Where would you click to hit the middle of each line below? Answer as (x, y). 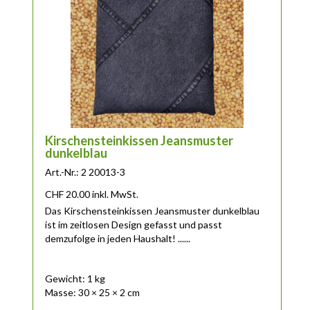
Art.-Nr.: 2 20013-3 (85, 172)
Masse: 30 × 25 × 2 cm (93, 292)
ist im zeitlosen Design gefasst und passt (134, 224)
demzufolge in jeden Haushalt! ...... (118, 238)
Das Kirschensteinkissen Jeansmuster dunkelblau (153, 210)
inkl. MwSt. (116, 194)
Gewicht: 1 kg (75, 278)
